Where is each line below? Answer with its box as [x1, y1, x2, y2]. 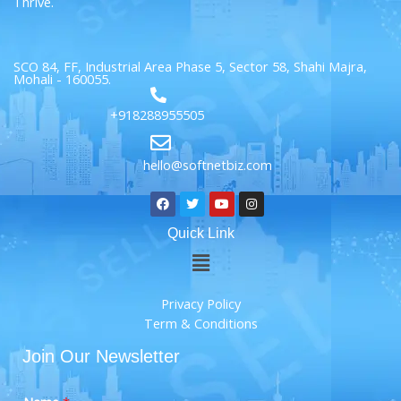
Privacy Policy [160, 294, 241, 313]
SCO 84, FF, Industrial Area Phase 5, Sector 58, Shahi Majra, [13, 57, 367, 76]
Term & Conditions [143, 314, 258, 333]
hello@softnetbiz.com [142, 156, 272, 175]
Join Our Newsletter [22, 346, 180, 367]
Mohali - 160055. [13, 70, 111, 89]
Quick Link [166, 226, 235, 242]
